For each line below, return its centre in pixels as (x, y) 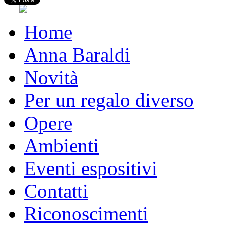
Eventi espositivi (91, 168)
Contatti (56, 191)
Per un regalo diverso (109, 100)
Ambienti (62, 145)
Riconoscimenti (86, 213)
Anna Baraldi (77, 54)
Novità (51, 77)
